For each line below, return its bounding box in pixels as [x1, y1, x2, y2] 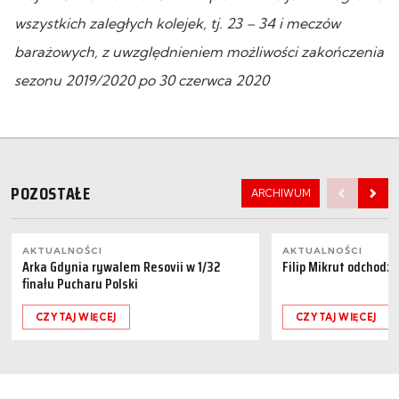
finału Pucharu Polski [22, 272, 138, 295]
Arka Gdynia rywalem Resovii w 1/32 [22, 255, 220, 278]
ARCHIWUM [250, 186, 311, 199]
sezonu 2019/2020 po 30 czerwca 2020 [14, 70, 269, 89]
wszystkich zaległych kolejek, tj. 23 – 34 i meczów [14, 13, 340, 32]
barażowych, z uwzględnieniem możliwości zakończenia [14, 42, 384, 61]
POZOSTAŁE [11, 179, 91, 208]
